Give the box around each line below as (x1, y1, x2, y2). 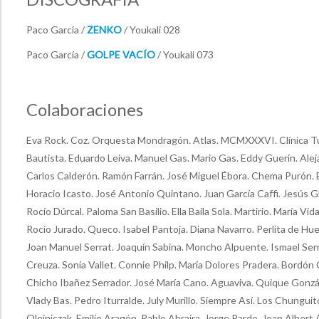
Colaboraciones (26, 98, 143, 120)
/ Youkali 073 (155, 48, 214, 61)
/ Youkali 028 (122, 23, 180, 36)
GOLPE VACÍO (87, 48, 155, 61)
